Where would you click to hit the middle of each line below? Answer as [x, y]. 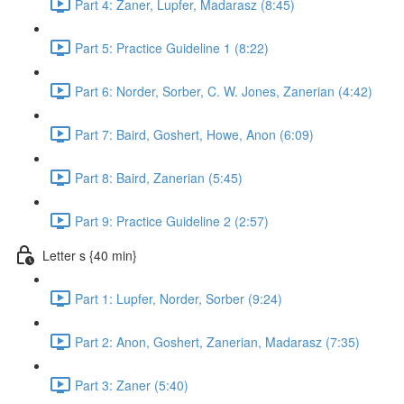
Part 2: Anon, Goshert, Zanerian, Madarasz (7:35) [217, 341]
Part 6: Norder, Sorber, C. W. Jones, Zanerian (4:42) [224, 91]
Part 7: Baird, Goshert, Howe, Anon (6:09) [194, 134]
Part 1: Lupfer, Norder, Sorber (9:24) [179, 298]
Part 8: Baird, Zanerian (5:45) [159, 177]
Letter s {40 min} [90, 255]
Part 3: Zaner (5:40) [132, 385]
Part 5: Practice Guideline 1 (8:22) [172, 47]
